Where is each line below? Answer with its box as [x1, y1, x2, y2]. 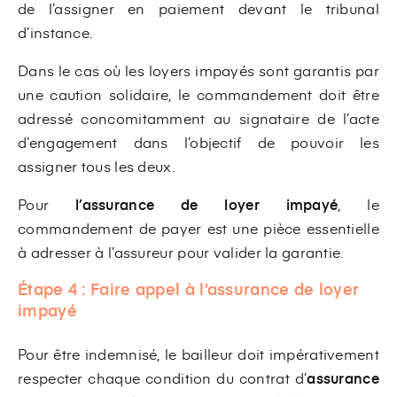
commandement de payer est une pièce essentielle [18, 217, 379, 237]
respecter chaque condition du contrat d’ [18, 367, 307, 387]
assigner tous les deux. [18, 155, 175, 175]
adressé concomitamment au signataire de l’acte [18, 107, 379, 128]
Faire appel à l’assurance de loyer [90, 276, 360, 300]
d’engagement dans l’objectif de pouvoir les [18, 131, 379, 152]
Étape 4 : [18, 276, 86, 300]
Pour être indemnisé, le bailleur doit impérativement [18, 343, 379, 363]
